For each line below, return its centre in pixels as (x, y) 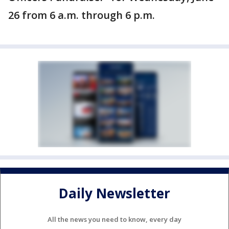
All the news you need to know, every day (114, 219)
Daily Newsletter (114, 193)
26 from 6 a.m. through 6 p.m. (82, 15)
